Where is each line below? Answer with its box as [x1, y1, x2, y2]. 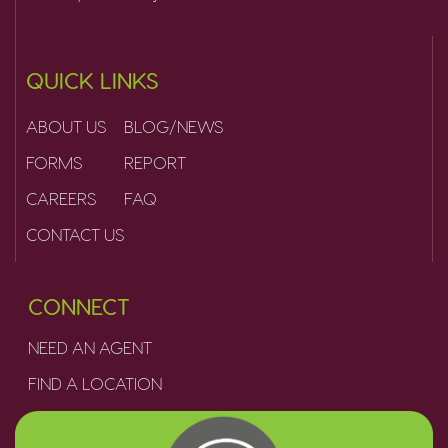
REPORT [124, 150, 187, 172]
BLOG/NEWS [124, 114, 224, 136]
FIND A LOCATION [27, 371, 162, 393]
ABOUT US [26, 114, 107, 136]
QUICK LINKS [26, 65, 160, 93]
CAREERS [26, 186, 97, 208]
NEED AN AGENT [27, 335, 152, 357]
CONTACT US [26, 222, 125, 244]
